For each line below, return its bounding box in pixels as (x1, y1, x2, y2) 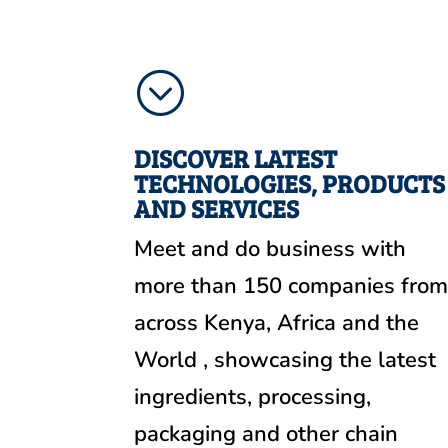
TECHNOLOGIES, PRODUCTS (134, 165, 446, 200)
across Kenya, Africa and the (134, 307, 420, 338)
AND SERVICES (134, 190, 300, 225)
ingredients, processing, (134, 381, 372, 412)
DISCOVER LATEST (134, 140, 338, 175)
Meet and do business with (134, 233, 407, 264)
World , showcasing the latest (134, 344, 437, 375)
